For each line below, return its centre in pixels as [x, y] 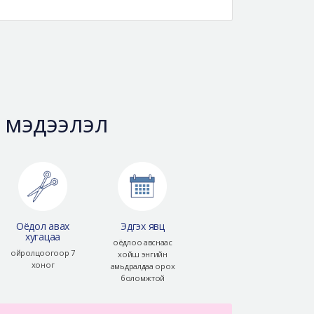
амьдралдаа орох [143, 266]
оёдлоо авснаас [143, 243]
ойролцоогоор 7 [43, 253]
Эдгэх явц [143, 226]
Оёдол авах [42, 226]
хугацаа [43, 237]
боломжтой [143, 278]
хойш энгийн [143, 254]
